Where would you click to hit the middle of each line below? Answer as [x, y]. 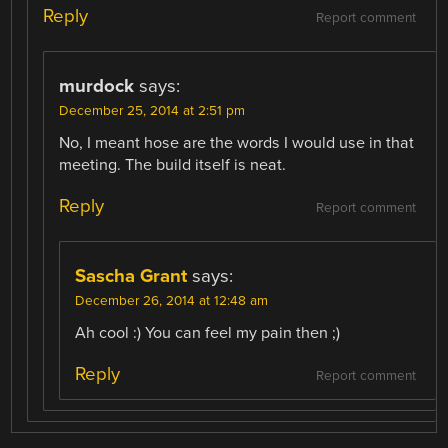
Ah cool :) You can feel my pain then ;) [208, 333]
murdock [97, 86]
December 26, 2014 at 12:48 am [172, 301]
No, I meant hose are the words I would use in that [237, 143]
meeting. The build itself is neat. [173, 165]
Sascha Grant [131, 276]
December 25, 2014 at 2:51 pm [152, 111]
